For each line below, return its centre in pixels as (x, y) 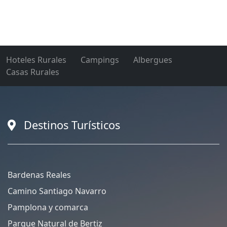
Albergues (153, 60)
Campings (100, 60)
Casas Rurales (33, 72)
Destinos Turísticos (72, 125)
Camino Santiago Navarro (57, 191)
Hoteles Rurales (36, 60)
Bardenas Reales (39, 175)
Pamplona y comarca (48, 207)
